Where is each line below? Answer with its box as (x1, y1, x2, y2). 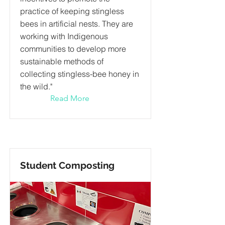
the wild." (20, 81, 52, 91)
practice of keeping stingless (20, 6, 124, 16)
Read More (50, 93, 89, 103)
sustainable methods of (20, 56, 103, 66)
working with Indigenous (20, 31, 108, 41)
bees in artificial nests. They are (20, 19, 133, 29)
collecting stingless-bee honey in (20, 69, 139, 79)
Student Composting (20, 160, 115, 171)
